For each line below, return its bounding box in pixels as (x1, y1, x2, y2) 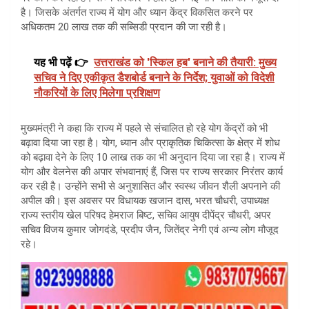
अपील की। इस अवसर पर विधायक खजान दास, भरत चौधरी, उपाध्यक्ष (21, 194, 269, 207)
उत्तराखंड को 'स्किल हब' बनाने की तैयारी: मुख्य (94, 55, 277, 69)
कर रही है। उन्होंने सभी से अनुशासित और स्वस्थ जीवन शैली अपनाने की (21, 179, 280, 192)
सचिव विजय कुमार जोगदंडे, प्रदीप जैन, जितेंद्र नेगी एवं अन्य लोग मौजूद (21, 223, 279, 236)
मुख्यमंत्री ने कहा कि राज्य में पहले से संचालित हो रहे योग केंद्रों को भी (21, 121, 268, 134)
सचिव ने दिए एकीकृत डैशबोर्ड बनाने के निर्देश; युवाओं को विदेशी (34, 70, 275, 84)
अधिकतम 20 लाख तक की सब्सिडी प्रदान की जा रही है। (21, 20, 230, 33)
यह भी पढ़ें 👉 (34, 55, 88, 69)
